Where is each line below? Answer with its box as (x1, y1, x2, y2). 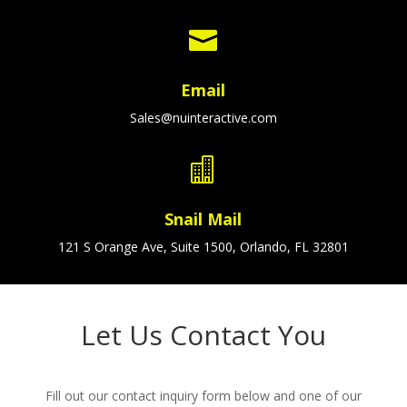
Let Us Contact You (80, 316, 326, 353)
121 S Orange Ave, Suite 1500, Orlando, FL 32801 (57, 238, 349, 255)
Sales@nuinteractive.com (129, 109, 277, 126)
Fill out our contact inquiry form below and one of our (45, 387, 362, 404)
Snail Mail (164, 208, 243, 230)
